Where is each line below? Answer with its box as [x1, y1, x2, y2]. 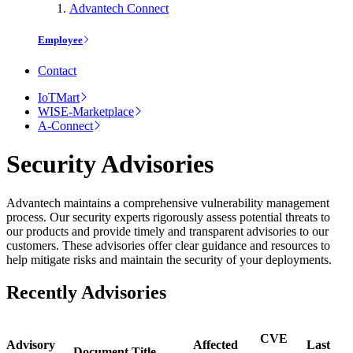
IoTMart [38, 90, 80, 104]
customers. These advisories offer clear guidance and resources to [6, 238, 330, 252]
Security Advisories [6, 150, 214, 179]
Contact [38, 63, 76, 77]
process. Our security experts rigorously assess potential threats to [6, 210, 330, 224]
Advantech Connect [69, 2, 169, 16]
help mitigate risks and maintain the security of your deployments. [6, 252, 332, 266]
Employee [38, 33, 83, 46]
